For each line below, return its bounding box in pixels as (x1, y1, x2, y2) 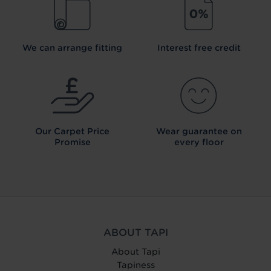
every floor (174, 137, 224, 148)
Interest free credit (157, 43, 241, 53)
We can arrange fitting (22, 43, 122, 53)
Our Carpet (35, 126, 85, 137)
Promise (54, 137, 91, 148)
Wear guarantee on (155, 126, 242, 137)
